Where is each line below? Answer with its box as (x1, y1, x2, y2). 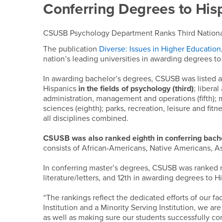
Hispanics (43, 84, 79, 94)
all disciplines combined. (43, 113, 129, 123)
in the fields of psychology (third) (78, 84, 194, 94)
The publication (43, 44, 100, 54)
